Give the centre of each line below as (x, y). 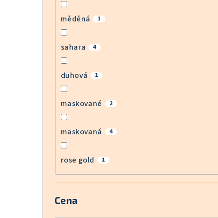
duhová (74, 75)
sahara (73, 47)
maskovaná (82, 132)
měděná (76, 19)
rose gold (78, 160)
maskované (82, 103)
